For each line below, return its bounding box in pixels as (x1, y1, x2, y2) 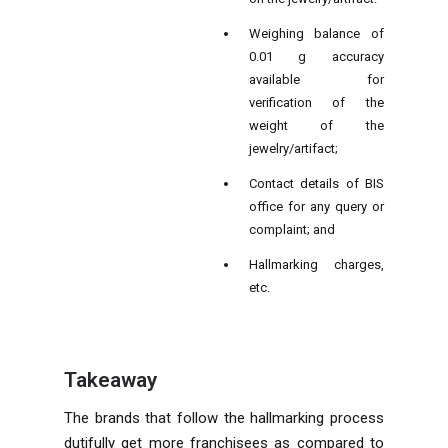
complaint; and (248, 221, 335, 237)
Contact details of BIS (248, 175, 384, 191)
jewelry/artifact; (248, 140, 338, 156)
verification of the (248, 94, 384, 110)
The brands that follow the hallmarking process (64, 408, 384, 427)
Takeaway (64, 367, 157, 392)
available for (248, 71, 384, 87)
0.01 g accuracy (248, 48, 384, 64)
